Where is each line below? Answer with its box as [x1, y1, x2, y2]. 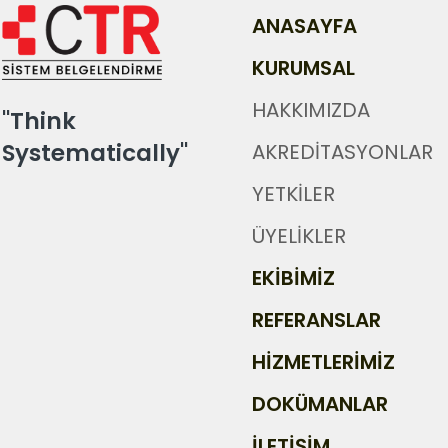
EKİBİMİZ [252, 264, 335, 292]
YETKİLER [252, 180, 335, 208]
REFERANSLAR [252, 306, 381, 334]
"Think [2, 105, 76, 137]
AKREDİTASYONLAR [252, 138, 433, 166]
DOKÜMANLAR [252, 390, 388, 418]
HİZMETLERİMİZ [252, 348, 395, 376]
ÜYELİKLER [252, 222, 346, 250]
